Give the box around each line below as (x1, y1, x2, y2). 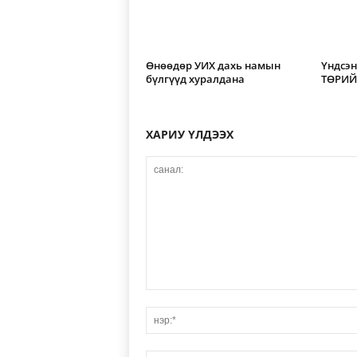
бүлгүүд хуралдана (145, 72, 245, 86)
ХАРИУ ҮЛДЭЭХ (145, 127, 233, 142)
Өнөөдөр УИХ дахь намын (145, 58, 280, 73)
